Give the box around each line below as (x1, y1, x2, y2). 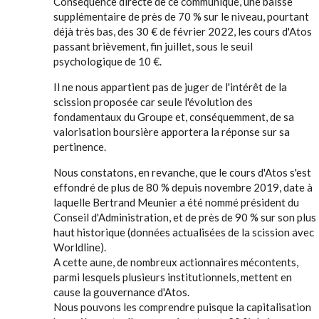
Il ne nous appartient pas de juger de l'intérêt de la (53, 80, 287, 93)
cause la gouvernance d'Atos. (53, 286, 189, 298)
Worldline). (53, 241, 106, 253)
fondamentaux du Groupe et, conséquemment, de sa (53, 110, 294, 123)
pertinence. (53, 140, 106, 153)
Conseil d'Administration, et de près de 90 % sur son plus (53, 211, 316, 224)
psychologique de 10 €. (53, 55, 162, 68)
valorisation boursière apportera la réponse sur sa (53, 125, 290, 138)
